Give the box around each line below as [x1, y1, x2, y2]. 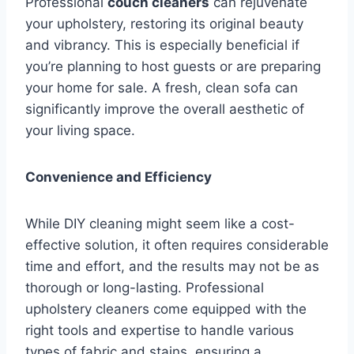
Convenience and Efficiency [25, 168, 212, 185]
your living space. [25, 122, 135, 138]
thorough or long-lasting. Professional [25, 279, 264, 296]
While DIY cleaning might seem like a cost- [25, 215, 295, 232]
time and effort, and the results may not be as [25, 258, 319, 274]
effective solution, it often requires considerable [25, 236, 329, 253]
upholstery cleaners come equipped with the [25, 300, 307, 317]
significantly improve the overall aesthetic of [25, 100, 304, 117]
